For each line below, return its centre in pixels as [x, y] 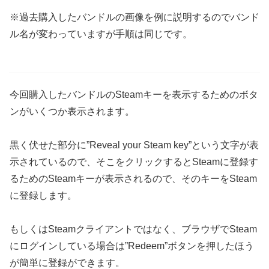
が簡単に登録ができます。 [67, 262]
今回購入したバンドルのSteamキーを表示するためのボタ [134, 94]
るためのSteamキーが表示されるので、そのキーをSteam [133, 178]
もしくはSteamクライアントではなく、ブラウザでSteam [133, 229]
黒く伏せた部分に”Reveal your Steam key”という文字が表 [134, 145]
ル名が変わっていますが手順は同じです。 [101, 34]
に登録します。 [43, 195]
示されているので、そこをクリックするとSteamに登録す [134, 162]
